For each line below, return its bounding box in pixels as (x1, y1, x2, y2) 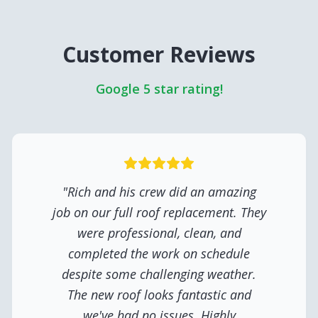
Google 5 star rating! (95, 80, 223, 97)
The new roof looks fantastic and (67, 286, 251, 303)
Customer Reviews (62, 40, 256, 69)
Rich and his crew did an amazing (67, 183, 256, 200)
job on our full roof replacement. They (52, 204, 266, 221)
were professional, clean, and (77, 224, 241, 241)
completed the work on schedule (68, 245, 250, 262)
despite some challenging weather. (62, 265, 256, 283)
